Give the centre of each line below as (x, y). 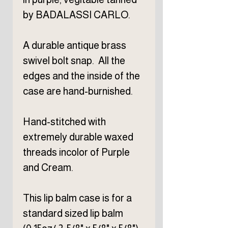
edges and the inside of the (81, 76)
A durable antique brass (75, 46)
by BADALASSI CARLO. (77, 15)
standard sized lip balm (73, 213)
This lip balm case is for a (77, 198)
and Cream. (48, 168)
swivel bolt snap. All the (74, 61)
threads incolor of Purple (76, 152)
